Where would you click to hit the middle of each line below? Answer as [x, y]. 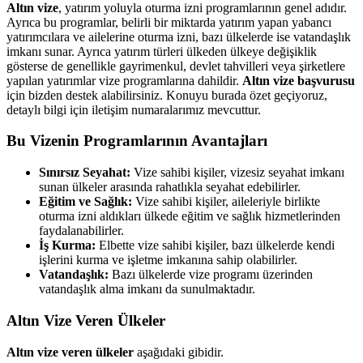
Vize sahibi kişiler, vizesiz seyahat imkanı [239, 173]
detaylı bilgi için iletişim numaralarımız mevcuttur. [134, 109]
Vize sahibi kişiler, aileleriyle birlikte [226, 202]
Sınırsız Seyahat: [86, 173]
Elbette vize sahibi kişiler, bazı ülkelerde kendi [215, 246]
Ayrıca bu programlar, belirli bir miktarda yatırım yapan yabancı [169, 22]
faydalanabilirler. [81, 231]
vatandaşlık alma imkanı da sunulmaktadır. [147, 289]
